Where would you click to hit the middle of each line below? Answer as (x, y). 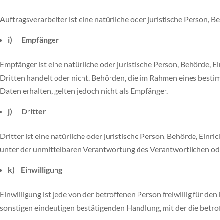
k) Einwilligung (35, 170)
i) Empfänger (34, 40)
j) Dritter (27, 111)
